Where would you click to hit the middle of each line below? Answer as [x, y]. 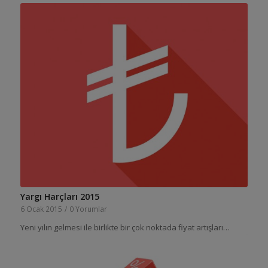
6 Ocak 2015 [41, 208]
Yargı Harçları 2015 [60, 196]
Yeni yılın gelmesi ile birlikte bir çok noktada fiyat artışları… [125, 227]
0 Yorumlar [88, 208]
